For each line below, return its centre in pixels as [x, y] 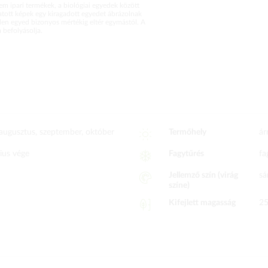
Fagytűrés [186, 154]
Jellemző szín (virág [203, 175]
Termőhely [187, 132]
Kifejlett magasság [202, 203]
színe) [179, 185]
